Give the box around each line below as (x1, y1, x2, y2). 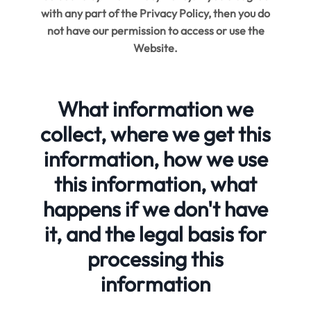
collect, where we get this (40, 121, 271, 148)
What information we (58, 96, 253, 123)
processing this (87, 246, 224, 273)
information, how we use (43, 146, 268, 173)
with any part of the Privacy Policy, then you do (41, 6, 270, 21)
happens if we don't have (43, 196, 268, 223)
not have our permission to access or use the (47, 24, 264, 38)
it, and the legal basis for (44, 221, 267, 248)
